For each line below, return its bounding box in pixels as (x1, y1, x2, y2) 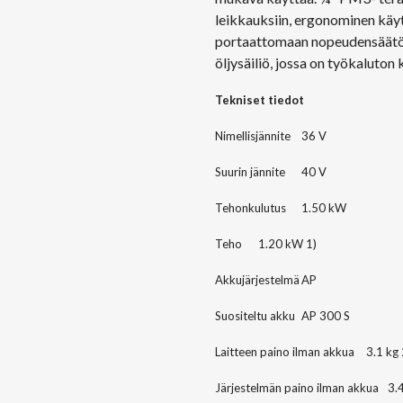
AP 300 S (301, 309, 350, 324)
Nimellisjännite (215, 129, 291, 144)
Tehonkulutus (215, 201, 286, 216)
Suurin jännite (215, 165, 285, 180)
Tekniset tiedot (215, 93, 304, 108)
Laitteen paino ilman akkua (215, 345, 354, 360)
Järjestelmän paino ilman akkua (215, 381, 379, 396)
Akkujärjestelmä (215, 273, 300, 288)
